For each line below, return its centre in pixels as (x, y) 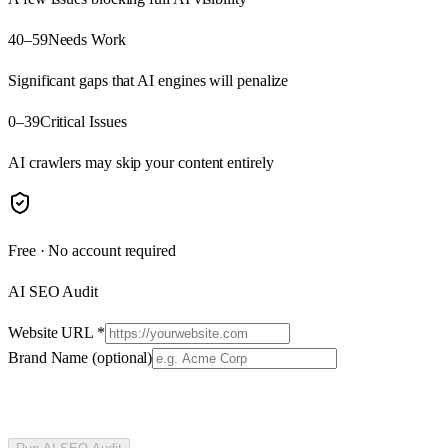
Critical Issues (83, 121)
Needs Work (86, 39)
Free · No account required (92, 250)
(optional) (122, 357)
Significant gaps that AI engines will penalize (148, 80)
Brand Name (50, 357)
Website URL (53, 332)
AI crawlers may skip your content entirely (141, 162)
